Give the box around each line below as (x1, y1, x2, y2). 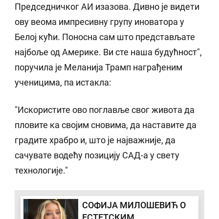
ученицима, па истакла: (15, 77, 111, 88)
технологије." (15, 165, 68, 176)
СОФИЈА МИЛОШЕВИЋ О (82, 200, 186, 211)
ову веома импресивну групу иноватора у (15, 17, 184, 27)
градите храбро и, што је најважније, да (15, 135, 175, 146)
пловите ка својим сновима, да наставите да (15, 120, 197, 131)
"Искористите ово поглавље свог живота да (15, 105, 195, 115)
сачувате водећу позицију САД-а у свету (15, 150, 179, 161)
